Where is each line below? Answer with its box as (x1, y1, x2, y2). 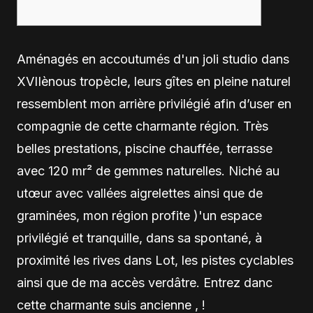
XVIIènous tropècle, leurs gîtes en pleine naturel (17, 74, 291, 89)
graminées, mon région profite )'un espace (17, 208, 262, 223)
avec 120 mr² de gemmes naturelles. (17, 163, 228, 178)
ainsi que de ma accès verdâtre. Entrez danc (17, 275, 272, 290)
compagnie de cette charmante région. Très (17, 119, 268, 133)
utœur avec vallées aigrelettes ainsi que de (17, 186, 263, 201)
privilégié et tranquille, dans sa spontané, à (17, 231, 262, 245)
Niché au (228, 163, 279, 178)
